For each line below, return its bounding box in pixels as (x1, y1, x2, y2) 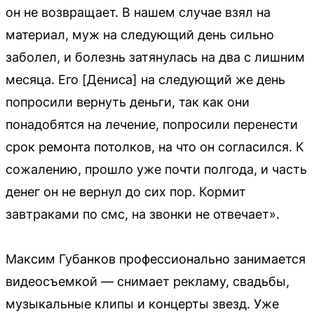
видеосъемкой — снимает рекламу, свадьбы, (6, 274, 289, 289)
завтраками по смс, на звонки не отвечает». (6, 207, 280, 222)
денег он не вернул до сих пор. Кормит (6, 184, 246, 200)
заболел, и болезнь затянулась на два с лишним (6, 50, 305, 65)
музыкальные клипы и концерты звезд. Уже (6, 296, 279, 312)
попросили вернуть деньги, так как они (6, 95, 250, 110)
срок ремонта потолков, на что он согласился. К (6, 139, 304, 155)
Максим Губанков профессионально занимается (6, 252, 306, 267)
